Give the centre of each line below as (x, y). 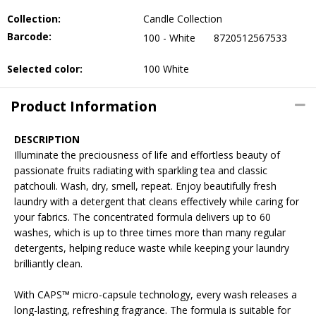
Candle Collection (182, 19)
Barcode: (29, 36)
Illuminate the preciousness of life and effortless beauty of (147, 155)
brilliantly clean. (48, 263)
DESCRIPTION (47, 139)
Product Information (84, 106)
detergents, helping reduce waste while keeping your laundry (152, 248)
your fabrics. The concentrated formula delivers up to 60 (142, 217)
